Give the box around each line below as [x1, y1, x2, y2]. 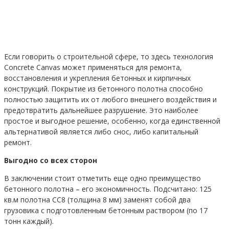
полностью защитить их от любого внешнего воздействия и [4, 94, 217, 104]
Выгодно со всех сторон [4, 155, 97, 165]
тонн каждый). [4, 216, 54, 226]
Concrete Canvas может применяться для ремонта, [4, 62, 182, 72]
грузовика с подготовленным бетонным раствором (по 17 [4, 205, 208, 215]
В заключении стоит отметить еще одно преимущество [4, 173, 201, 183]
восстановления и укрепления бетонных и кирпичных [4, 73, 191, 83]
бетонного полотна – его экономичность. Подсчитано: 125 [4, 184, 212, 194]
